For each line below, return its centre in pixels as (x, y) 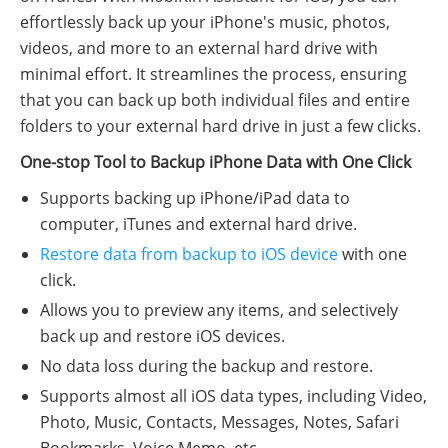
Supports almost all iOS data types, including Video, (233, 395)
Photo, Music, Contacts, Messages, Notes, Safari (219, 421)
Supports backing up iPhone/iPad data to (195, 197)
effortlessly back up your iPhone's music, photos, (205, 21)
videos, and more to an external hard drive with (199, 47)
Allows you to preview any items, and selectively (219, 309)
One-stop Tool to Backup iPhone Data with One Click (215, 161)
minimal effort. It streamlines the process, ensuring (213, 73)
